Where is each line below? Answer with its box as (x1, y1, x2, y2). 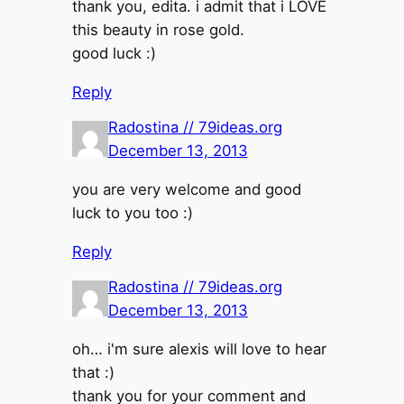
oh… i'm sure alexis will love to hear (71, 339, 326, 358)
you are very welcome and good (71, 179, 301, 198)
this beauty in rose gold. (71, 20, 244, 39)
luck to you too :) (71, 203, 193, 222)
